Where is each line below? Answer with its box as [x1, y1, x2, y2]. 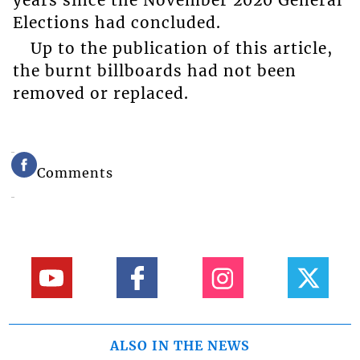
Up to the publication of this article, [30, 39, 333, 59]
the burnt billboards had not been [12, 61, 297, 81]
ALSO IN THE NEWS [110, 337, 250, 354]
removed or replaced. [12, 84, 189, 104]
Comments [37, 165, 114, 182]
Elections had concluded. [12, 12, 221, 32]
